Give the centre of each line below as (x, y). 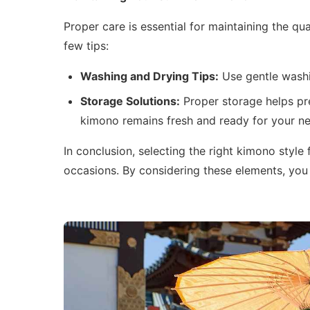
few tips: (86, 46)
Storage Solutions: (130, 101)
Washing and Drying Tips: (149, 76)
